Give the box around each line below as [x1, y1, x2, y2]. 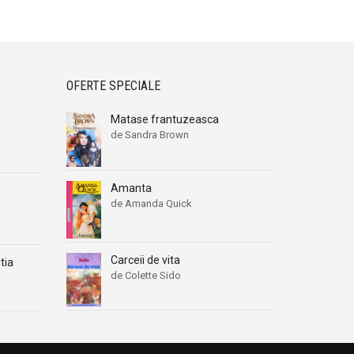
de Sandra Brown [110, 129, 189, 141]
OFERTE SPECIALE [66, 78, 160, 94]
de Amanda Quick [110, 198, 192, 210]
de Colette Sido [110, 269, 181, 282]
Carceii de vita [110, 254, 180, 267]
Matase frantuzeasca [110, 113, 219, 126]
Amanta [110, 182, 152, 195]
